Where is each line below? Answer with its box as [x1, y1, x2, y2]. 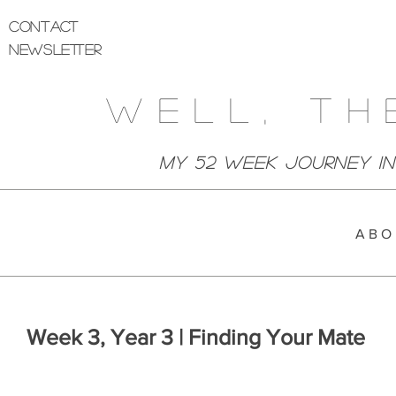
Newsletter [9, 42, 102, 56]
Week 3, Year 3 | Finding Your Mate [27, 324, 365, 349]
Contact [9, 19, 79, 33]
